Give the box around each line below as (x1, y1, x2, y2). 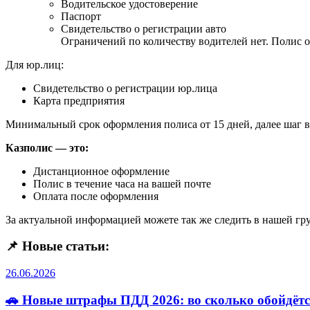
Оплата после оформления (33, 190, 158, 202)
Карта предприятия (33, 94, 125, 107)
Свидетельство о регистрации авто (61, 22, 226, 35)
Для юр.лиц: (6, 58, 64, 71)
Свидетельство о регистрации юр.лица (33, 82, 217, 94)
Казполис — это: (6, 141, 89, 154)
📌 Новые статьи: (6, 239, 109, 254)
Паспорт (61, 10, 101, 22)
